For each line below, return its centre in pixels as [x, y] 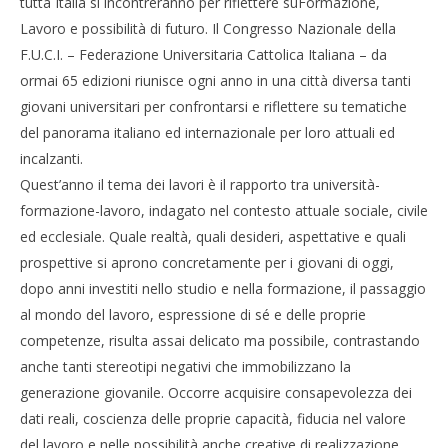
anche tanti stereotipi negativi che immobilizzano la [185, 366]
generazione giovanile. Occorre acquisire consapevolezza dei [216, 392]
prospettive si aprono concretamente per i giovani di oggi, [207, 262]
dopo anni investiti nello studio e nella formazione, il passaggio [223, 288]
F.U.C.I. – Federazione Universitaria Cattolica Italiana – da [203, 54]
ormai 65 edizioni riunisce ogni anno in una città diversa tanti [215, 80]
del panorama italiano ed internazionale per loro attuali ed [207, 132]
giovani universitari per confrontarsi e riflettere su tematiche [213, 106]
